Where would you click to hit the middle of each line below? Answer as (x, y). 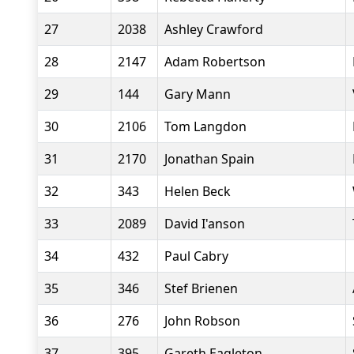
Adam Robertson (215, 62)
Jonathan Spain (209, 159)
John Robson (202, 321)
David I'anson (205, 224)
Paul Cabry (196, 256)
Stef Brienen (201, 288)
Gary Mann (198, 94)
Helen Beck (198, 191)
